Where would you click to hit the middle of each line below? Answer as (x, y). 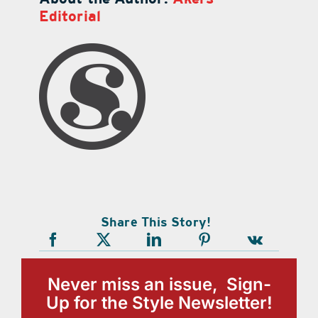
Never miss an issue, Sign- (159, 284)
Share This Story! (156, 222)
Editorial (70, 16)
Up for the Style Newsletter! (159, 302)
